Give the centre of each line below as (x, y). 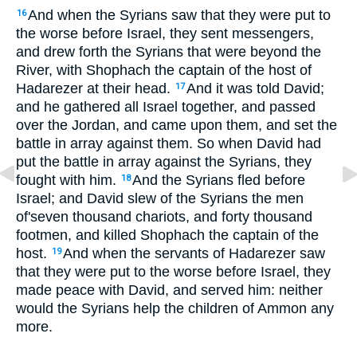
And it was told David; (255, 88)
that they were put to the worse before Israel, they (173, 271)
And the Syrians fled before (219, 180)
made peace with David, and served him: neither (169, 290)
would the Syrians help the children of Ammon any (175, 308)
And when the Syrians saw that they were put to (179, 15)
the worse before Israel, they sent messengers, (165, 33)
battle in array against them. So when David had (169, 143)
